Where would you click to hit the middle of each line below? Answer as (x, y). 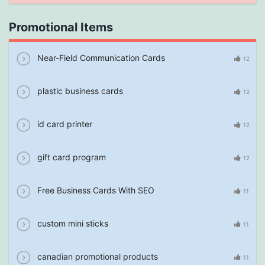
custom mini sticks (72, 223)
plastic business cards (79, 91)
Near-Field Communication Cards (100, 57)
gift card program (70, 157)
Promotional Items (61, 27)
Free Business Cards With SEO (95, 190)
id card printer (64, 124)
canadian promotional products (96, 256)
